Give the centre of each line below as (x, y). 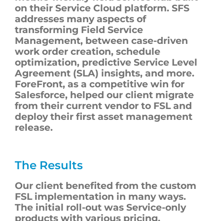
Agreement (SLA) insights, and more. (105, 74)
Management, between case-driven (101, 41)
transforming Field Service (79, 30)
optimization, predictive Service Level (106, 63)
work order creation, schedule (88, 52)
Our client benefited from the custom (106, 185)
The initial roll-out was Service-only (100, 207)
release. (34, 128)
